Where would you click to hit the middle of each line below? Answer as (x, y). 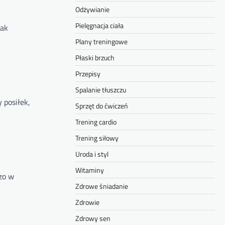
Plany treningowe (101, 41)
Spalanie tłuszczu (101, 90)
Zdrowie (87, 202)
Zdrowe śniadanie (102, 186)
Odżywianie (92, 9)
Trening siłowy (97, 138)
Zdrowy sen (93, 218)
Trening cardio (96, 122)
